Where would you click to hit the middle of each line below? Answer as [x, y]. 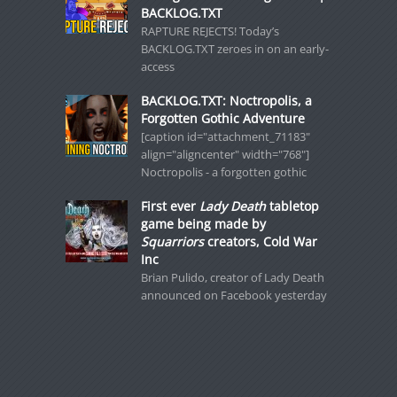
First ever [170, 206]
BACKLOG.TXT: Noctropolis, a [226, 101]
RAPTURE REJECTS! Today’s [210, 31]
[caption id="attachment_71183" [225, 137]
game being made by [203, 224]
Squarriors [172, 242]
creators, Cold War [260, 242]
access [157, 67]
